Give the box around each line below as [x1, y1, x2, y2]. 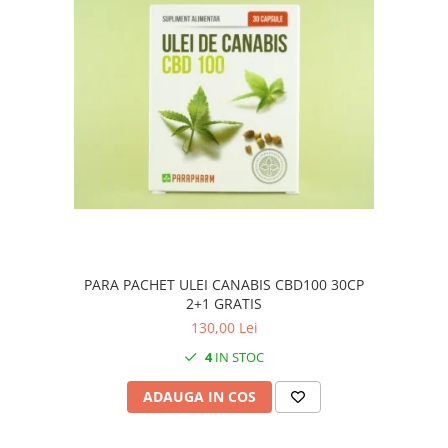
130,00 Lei [190, 317, 258, 337]
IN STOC [212, 347, 264, 366]
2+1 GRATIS [186, 293, 262, 313]
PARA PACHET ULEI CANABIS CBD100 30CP [84, 274, 364, 294]
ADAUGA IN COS [143, 386, 256, 406]
